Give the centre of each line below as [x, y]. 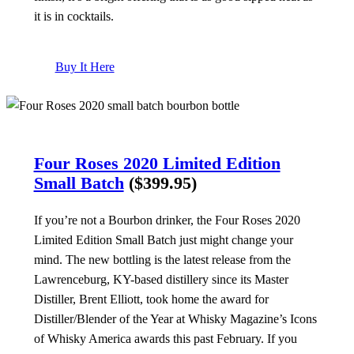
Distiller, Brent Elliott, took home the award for [151, 299]
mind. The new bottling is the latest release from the [162, 259]
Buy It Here [85, 66]
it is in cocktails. [73, 17]
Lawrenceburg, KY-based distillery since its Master [161, 279]
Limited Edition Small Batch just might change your [163, 239]
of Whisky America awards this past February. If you [165, 338]
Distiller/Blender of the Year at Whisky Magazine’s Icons [175, 318]
